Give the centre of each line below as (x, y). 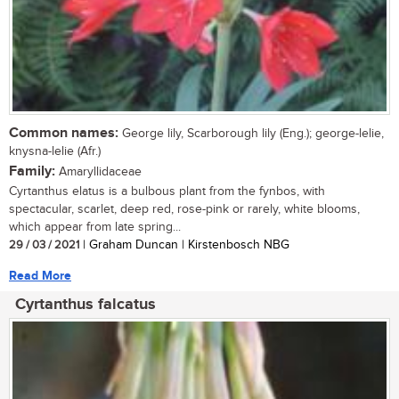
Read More (40, 275)
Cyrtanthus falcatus (85, 304)
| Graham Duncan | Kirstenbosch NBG (184, 244)
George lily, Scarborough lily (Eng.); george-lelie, (251, 133)
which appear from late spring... (95, 227)
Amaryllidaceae (98, 171)
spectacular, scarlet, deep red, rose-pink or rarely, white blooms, (184, 209)
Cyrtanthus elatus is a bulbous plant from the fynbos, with (167, 191)
